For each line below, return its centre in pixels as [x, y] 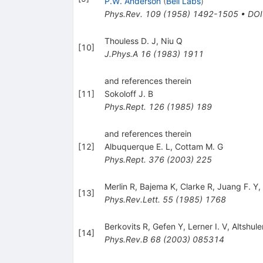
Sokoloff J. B [129, 93]
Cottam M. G [199, 146]
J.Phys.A [121, 53]
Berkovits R [126, 226]
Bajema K [157, 186]
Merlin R [119, 186]
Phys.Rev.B [126, 239]
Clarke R [196, 186]
